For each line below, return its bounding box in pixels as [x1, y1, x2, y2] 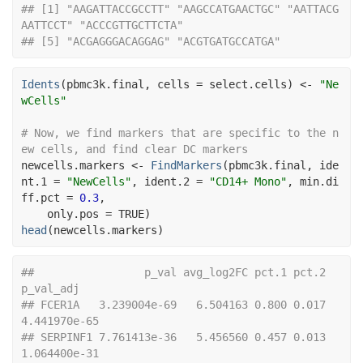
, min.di [287, 174, 339, 188]
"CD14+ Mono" [209, 174, 287, 188]
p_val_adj [21, 282, 79, 296]
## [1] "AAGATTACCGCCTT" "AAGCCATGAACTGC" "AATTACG [21, 2, 339, 16]
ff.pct [21, 190, 66, 204]
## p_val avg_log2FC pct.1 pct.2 [21, 266, 326, 280]
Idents [21, 77, 60, 91]
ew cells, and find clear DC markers [21, 142, 248, 156]
